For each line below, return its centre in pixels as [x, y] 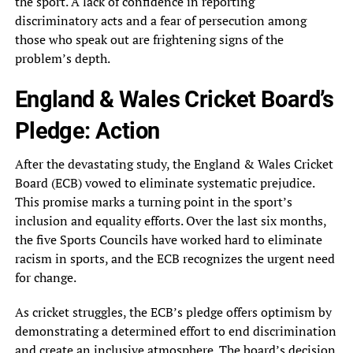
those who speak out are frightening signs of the [149, 40]
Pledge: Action [87, 131]
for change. [45, 278]
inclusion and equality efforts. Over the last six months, [170, 221]
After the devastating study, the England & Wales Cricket [174, 164]
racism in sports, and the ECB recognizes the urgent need [175, 259]
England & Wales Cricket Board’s [174, 100]
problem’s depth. [62, 59]
